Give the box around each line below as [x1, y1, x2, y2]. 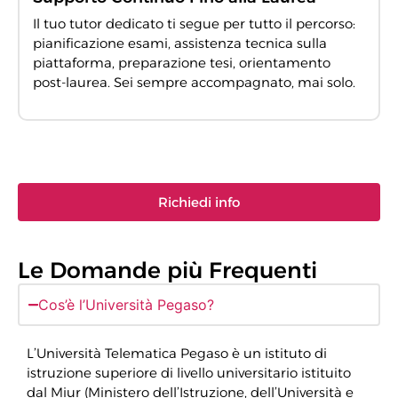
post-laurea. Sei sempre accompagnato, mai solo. [33, 74, 355, 92]
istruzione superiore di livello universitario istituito [27, 364, 351, 382]
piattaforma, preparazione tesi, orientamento [33, 54, 330, 72]
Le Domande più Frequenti [18, 257, 317, 284]
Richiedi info [158, 194, 240, 211]
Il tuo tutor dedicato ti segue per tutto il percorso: [33, 15, 355, 33]
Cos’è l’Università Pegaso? [37, 296, 214, 314]
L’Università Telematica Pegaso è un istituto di [27, 345, 327, 362]
